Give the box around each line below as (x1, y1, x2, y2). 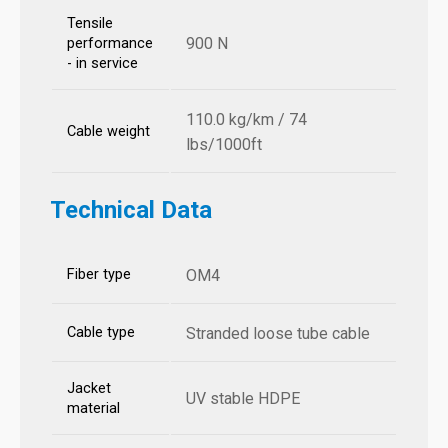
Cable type (67, 324, 135, 342)
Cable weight (67, 123, 150, 141)
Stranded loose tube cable (186, 324, 370, 344)
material (67, 400, 120, 418)
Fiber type (67, 266, 131, 284)
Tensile (67, 15, 113, 33)
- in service (67, 55, 138, 73)
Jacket (67, 380, 111, 398)
